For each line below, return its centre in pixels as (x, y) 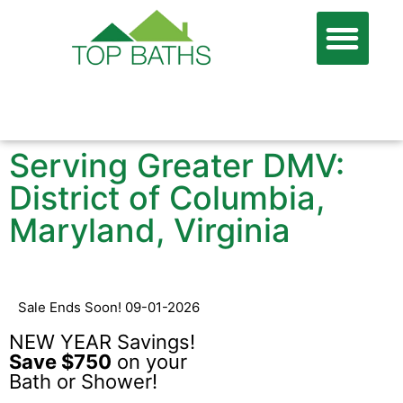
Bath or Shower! (83, 381)
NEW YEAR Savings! (102, 341)
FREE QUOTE (302, 115)
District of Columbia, (167, 197)
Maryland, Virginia (150, 230)
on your (149, 361)
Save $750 (60, 361)
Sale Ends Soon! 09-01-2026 (109, 307)
